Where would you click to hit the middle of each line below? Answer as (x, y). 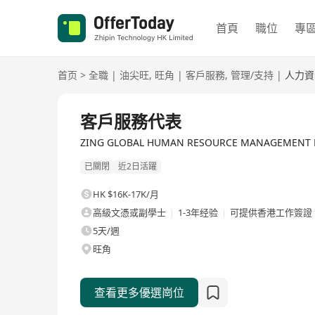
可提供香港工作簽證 (271, 213)
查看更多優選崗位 (139, 293)
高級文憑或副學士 (129, 213)
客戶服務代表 (131, 121)
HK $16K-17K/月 (126, 194)
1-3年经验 (198, 213)
